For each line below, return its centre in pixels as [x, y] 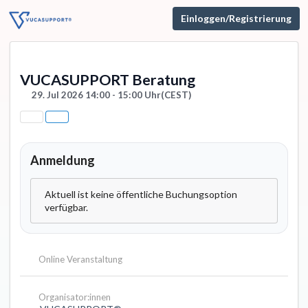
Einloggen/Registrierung [236, 18]
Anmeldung [63, 161]
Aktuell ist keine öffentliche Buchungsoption [141, 195]
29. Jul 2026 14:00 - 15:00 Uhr [96, 95]
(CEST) [176, 95]
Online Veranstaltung [79, 260]
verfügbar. [66, 208]
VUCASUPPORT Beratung [108, 80]
